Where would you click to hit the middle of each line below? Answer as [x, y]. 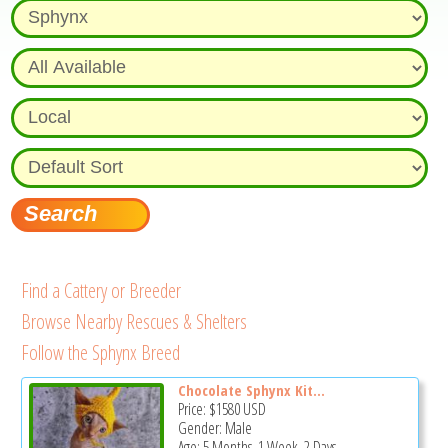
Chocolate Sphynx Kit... [251, 389]
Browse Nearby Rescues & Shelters [134, 321]
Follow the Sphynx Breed [101, 352]
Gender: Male [214, 427]
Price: [193, 408]
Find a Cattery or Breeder [101, 290]
